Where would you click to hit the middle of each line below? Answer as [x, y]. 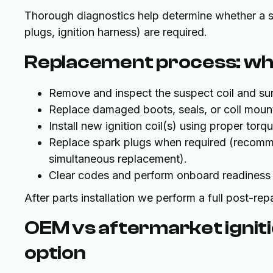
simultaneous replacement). [118, 159]
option [55, 253]
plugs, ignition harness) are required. [116, 32]
